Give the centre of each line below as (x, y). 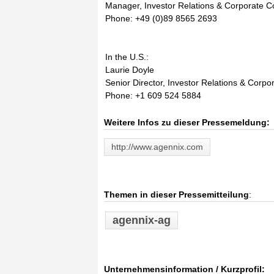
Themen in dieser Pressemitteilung (176, 194)
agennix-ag (142, 220)
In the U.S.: (127, 57)
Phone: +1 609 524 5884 (153, 95)
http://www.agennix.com (157, 147)
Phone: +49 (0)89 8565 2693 (161, 18)
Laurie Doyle (130, 70)
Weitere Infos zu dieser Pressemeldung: (187, 122)
